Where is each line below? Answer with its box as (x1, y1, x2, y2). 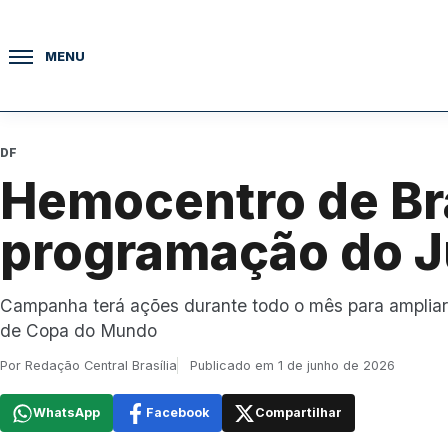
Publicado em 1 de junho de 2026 (190, 358, 395, 374)
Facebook (146, 405, 210, 421)
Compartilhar (255, 405, 343, 421)
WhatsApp (33, 405, 101, 421)
